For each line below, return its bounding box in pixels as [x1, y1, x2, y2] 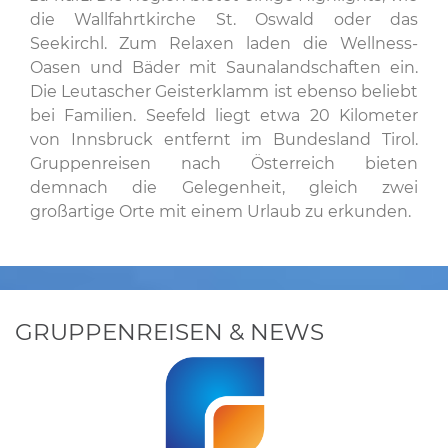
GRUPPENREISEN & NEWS [15, 318, 324, 346]
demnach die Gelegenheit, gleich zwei [30, 178, 418, 197]
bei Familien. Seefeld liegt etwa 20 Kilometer [30, 106, 418, 125]
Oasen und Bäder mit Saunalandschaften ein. [30, 58, 418, 77]
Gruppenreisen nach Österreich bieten [30, 154, 418, 173]
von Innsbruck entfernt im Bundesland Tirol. [30, 130, 418, 149]
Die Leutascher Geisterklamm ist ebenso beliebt [30, 82, 418, 101]
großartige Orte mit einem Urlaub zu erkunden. [30, 202, 411, 221]
